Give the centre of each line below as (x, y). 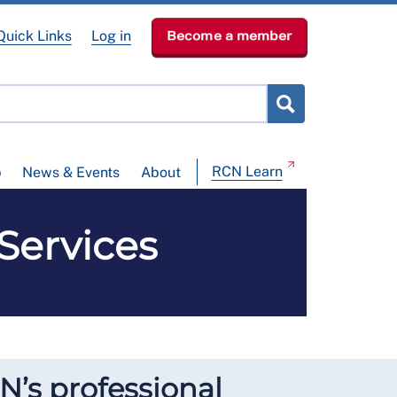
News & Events (71, 173)
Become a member (229, 36)
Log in (112, 36)
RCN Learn (247, 172)
